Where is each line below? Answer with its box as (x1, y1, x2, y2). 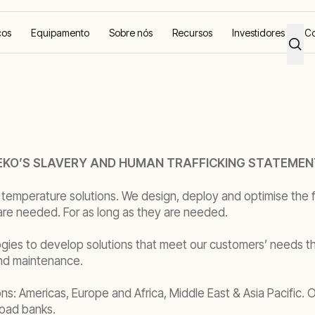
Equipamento (31, 26, 89, 39)
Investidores (232, 26, 285, 39)
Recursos (172, 26, 212, 39)
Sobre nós (109, 26, 153, 39)
